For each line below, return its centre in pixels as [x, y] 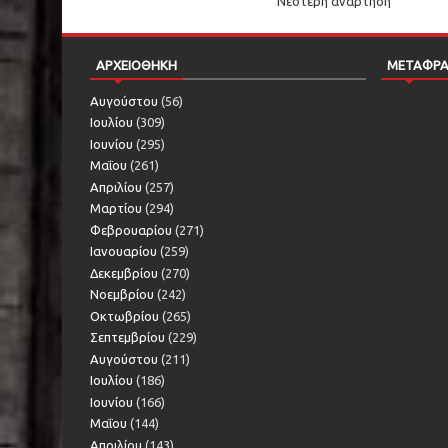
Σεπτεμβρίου [127, 337]
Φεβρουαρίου [131, 229]
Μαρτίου [116, 208]
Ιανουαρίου [123, 251]
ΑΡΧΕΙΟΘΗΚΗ [136, 65]
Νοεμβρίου [122, 294]
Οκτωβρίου [124, 315]
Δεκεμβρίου [124, 272]
